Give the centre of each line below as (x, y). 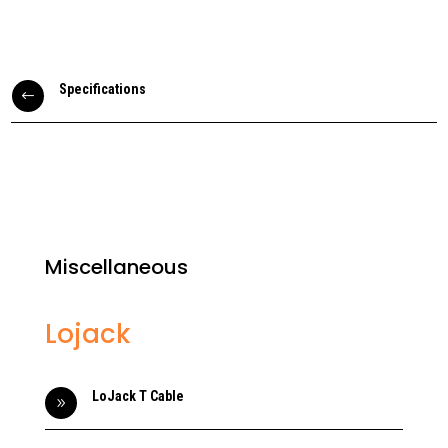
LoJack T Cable (137, 396)
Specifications (102, 89)
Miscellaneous (116, 267)
